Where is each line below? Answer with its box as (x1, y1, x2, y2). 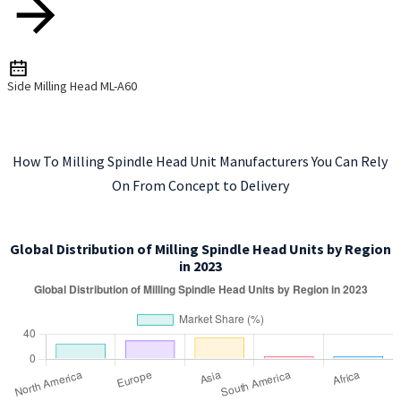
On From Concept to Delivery (111, 176, 289, 195)
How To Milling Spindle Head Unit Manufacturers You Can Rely (13, 152, 388, 171)
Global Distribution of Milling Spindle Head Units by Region (9, 240, 391, 259)
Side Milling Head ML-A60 (6, 78, 137, 95)
